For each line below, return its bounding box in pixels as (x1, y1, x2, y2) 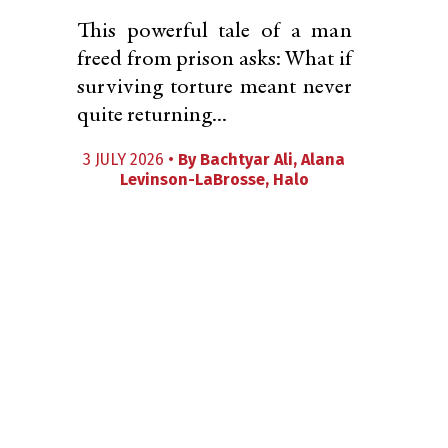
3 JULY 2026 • (83, 150, 179, 169)
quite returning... (77, 105, 227, 127)
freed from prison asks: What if (77, 49, 352, 71)
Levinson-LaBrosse (119, 170, 265, 189)
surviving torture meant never (77, 77, 352, 99)
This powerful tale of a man (77, 21, 352, 43)
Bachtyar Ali (200, 150, 294, 169)
